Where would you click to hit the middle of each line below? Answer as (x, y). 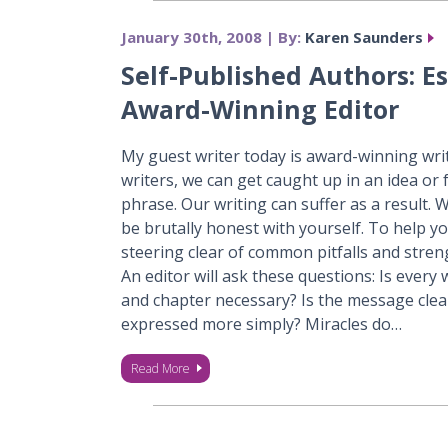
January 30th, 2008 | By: (212, 37)
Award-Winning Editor (259, 109)
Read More (160, 368)
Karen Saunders (363, 37)
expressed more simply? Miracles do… (261, 324)
